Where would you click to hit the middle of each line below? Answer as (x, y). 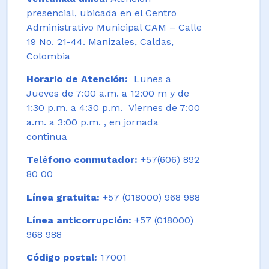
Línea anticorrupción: (79, 220)
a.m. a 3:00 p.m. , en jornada (92, 122)
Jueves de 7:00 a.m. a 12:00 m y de (108, 93)
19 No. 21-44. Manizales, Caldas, (100, 41)
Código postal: (62, 258)
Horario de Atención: (79, 79)
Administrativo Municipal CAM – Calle (114, 27)
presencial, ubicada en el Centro (101, 13)
